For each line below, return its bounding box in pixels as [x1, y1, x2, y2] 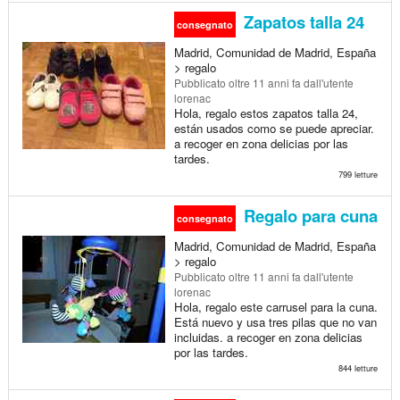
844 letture [337, 361, 378, 374]
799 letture [337, 167, 378, 180]
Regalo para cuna [238, 203, 378, 228]
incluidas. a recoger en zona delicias [173, 328, 362, 346]
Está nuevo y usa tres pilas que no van [173, 312, 377, 330]
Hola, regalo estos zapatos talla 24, [173, 104, 358, 121]
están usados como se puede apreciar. [173, 119, 374, 137]
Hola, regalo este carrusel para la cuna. [173, 297, 378, 315]
